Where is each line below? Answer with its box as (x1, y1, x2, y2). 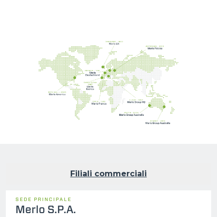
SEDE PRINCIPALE (15, 196, 72, 202)
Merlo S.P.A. (15, 202, 76, 216)
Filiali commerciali (70, 169, 147, 178)
